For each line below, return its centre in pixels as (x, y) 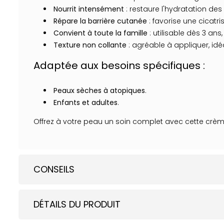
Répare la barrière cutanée (100, 21)
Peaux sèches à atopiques (99, 90)
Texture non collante (90, 45)
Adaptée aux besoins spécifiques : (119, 65)
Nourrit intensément (89, 9)
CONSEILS (54, 169)
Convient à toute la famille (100, 33)
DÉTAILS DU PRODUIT (77, 204)
